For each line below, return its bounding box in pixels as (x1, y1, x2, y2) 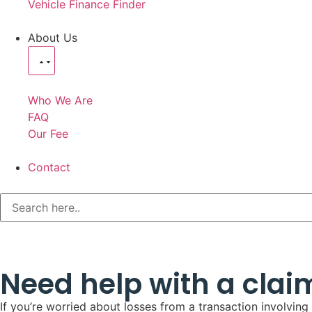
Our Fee (28, 127, 68, 141)
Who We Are (28, 93, 93, 107)
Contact (28, 160, 70, 174)
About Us (28, 31, 77, 45)
